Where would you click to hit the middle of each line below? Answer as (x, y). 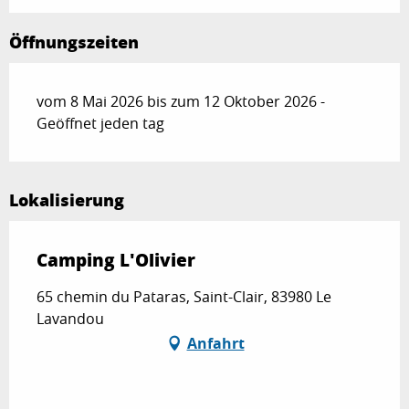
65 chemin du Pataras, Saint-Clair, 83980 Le (184, 297)
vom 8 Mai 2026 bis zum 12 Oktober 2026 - (181, 102)
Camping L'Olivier (116, 260)
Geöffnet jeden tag (100, 124)
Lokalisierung (67, 200)
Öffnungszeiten (74, 42)
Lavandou (70, 319)
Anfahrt (215, 344)
